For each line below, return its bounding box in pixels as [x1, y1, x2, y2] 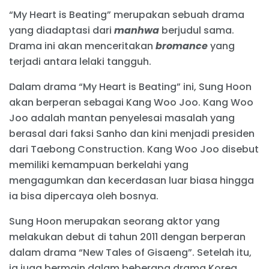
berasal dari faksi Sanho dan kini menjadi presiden [9, 126, 255, 141]
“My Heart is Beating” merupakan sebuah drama [9, 7, 244, 22]
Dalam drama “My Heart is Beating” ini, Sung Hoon [9, 79, 252, 94]
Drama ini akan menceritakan [9, 38, 156, 53]
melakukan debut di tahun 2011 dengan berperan [9, 229, 246, 244]
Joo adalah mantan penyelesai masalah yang [9, 110, 235, 125]
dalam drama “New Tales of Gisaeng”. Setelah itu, [9, 245, 252, 259]
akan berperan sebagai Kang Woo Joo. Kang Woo [9, 95, 253, 109]
